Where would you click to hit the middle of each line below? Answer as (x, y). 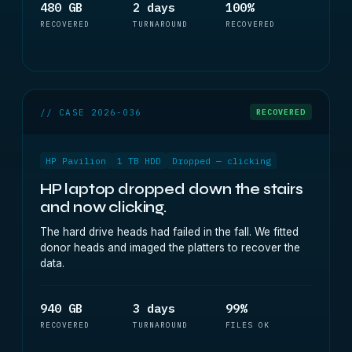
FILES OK (247, 325)
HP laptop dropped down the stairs (172, 189)
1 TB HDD (139, 161)
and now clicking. (103, 207)
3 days (154, 308)
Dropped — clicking (222, 161)
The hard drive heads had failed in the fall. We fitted (169, 232)
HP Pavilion (76, 161)
